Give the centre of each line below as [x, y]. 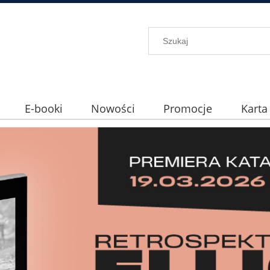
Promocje [188, 109]
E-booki [43, 109]
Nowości [113, 109]
